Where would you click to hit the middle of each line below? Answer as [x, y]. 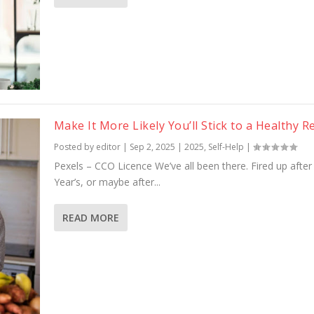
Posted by [75, 147]
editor [108, 147]
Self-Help [226, 147]
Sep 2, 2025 [152, 147]
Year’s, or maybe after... [107, 182]
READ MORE [90, 218]
